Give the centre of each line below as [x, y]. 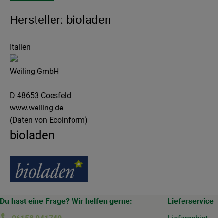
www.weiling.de [36, 108]
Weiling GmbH [34, 72]
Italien [20, 47]
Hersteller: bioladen [60, 20]
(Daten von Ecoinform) [49, 120]
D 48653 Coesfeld [40, 96]
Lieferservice [190, 201]
